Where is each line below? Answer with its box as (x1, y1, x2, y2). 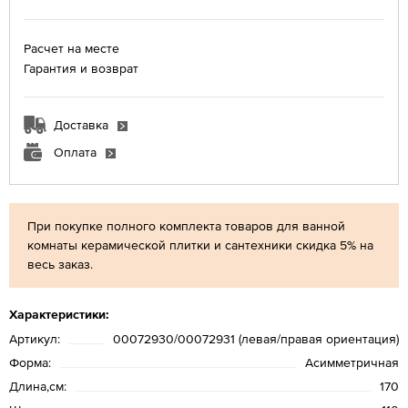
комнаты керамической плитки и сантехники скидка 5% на (27, 237, 373, 252)
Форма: (9, 354, 51, 370)
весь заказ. (27, 256, 97, 271)
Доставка (54, 117, 108, 132)
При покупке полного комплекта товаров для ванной (27, 218, 345, 233)
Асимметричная (305, 354, 399, 370)
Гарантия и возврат (24, 60, 138, 76)
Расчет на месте (24, 40, 119, 56)
